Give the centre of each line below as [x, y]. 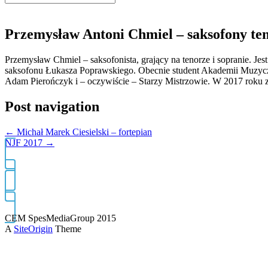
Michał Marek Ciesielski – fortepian [83, 132]
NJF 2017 [25, 142]
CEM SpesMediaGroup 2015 [60, 218]
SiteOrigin [33, 229]
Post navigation [52, 106]
